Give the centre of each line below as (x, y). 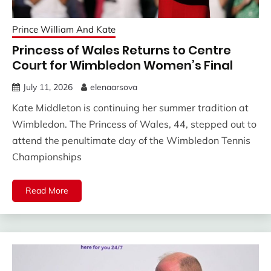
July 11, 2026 (48, 87)
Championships (47, 156)
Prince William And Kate (64, 29)
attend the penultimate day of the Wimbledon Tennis (131, 140)
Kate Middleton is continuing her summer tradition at (130, 107)
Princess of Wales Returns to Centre (122, 50)
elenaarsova (114, 87)
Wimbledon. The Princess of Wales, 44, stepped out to (134, 124)
